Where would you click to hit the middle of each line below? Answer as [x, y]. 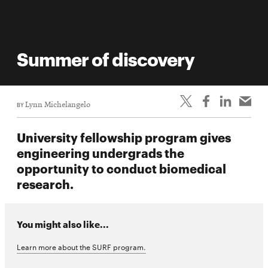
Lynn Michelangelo [58, 105]
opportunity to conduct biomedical [121, 168]
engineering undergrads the [100, 152]
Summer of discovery [106, 59]
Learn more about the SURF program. [81, 247]
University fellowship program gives [124, 137]
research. [45, 183]
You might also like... [63, 224]
